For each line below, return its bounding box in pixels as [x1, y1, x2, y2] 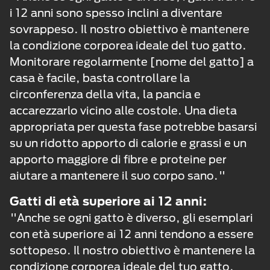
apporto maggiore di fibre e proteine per [10, 152, 227, 166]
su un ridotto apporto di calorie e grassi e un [10, 136, 246, 150]
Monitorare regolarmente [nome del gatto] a [10, 55, 254, 69]
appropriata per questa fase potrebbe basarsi [10, 120, 257, 134]
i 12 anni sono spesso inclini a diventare [10, 6, 222, 20]
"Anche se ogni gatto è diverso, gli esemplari [10, 211, 253, 225]
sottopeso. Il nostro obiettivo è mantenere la [10, 243, 255, 257]
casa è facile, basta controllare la [10, 71, 190, 85]
